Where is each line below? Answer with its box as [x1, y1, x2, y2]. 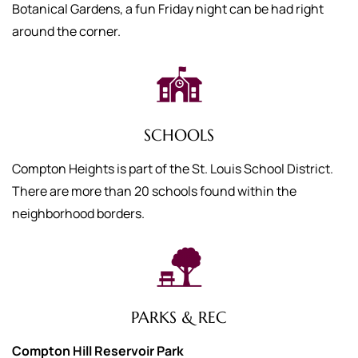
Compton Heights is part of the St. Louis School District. [12, 160, 333, 177]
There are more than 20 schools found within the [12, 182, 296, 200]
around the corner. [12, 22, 123, 40]
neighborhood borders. [12, 205, 149, 222]
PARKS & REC [131, 308, 227, 328]
